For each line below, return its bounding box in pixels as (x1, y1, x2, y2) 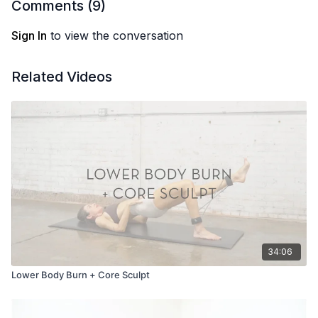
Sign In (11, 28, 47, 43)
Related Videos (11, 68, 112, 85)
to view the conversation (47, 28, 183, 43)
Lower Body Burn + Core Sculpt (11, 268, 150, 280)
